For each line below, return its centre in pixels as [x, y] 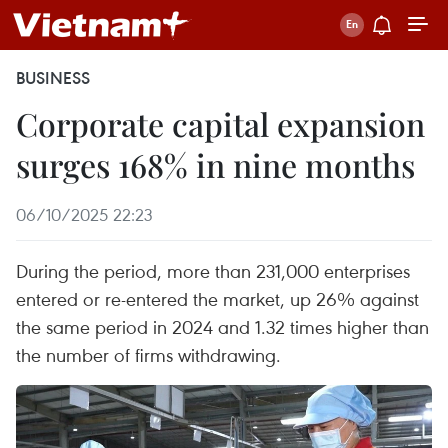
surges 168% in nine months [215, 164]
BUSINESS [53, 78]
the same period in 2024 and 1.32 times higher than [222, 326]
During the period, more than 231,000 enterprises [213, 270]
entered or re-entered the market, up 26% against [217, 298]
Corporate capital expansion [220, 123]
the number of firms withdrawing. [148, 354]
